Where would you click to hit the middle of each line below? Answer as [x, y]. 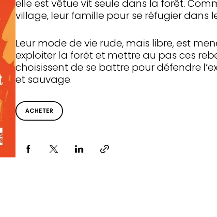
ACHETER [39, 111]
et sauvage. [44, 79]
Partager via [42, 153]
